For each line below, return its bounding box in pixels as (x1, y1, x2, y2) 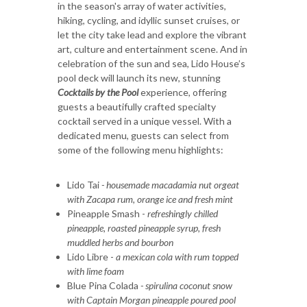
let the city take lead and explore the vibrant (58, 28, 247, 40)
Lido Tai (67, 178, 101, 191)
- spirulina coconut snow (138, 279, 232, 291)
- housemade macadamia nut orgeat (101, 178, 239, 191)
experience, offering (138, 86, 227, 98)
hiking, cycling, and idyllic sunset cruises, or (58, 14, 240, 26)
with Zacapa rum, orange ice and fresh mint (67, 193, 233, 205)
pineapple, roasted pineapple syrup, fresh (67, 221, 221, 234)
